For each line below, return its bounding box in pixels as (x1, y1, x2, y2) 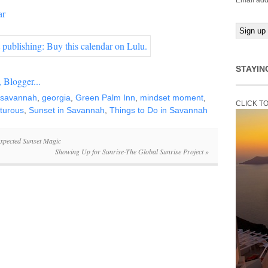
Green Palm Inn (75, 93, 135, 103)
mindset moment (140, 93, 203, 103)
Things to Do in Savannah (109, 105, 208, 115)
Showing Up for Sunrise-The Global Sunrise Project (55, 147, 205, 157)
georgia (42, 93, 71, 103)
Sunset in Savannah (29, 105, 105, 115)
